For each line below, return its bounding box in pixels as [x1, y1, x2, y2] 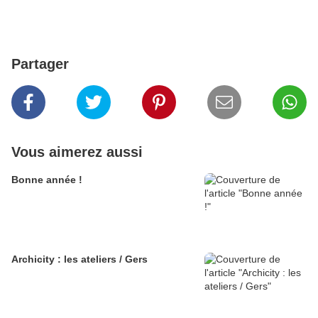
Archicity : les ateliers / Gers [11, 253, 148, 265]
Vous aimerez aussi [11, 144, 143, 160]
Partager [11, 56, 69, 72]
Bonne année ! [11, 174, 82, 186]
